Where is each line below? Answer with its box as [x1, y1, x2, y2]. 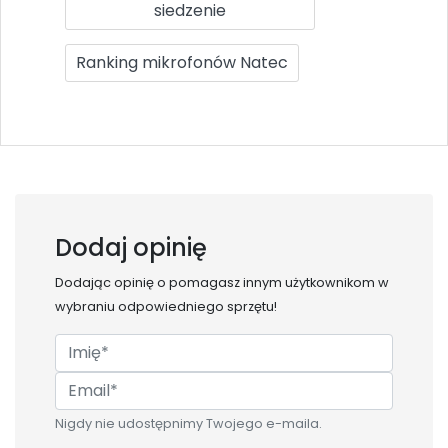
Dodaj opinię [55, 230, 207, 264]
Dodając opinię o [55, 273, 169, 291]
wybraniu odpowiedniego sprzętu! [55, 297, 277, 315]
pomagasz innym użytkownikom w [169, 273, 389, 291]
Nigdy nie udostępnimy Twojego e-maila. [55, 414, 322, 432]
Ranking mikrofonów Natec [76, 50, 288, 74]
